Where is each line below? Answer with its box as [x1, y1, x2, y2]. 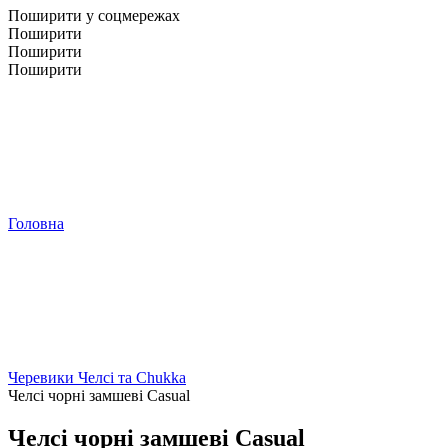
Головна [8, 215, 64, 232]
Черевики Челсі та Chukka [8, 369, 186, 386]
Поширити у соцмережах [8, 7, 180, 24]
